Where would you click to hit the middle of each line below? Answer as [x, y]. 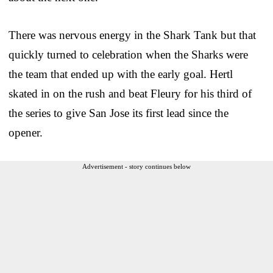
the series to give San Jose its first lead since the [119, 113]
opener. [26, 132]
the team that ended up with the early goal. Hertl [121, 74]
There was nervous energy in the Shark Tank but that [132, 35]
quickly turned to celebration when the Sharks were [128, 54]
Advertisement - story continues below [136, 166]
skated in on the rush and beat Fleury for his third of [130, 93]
